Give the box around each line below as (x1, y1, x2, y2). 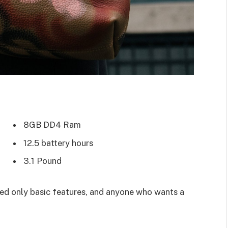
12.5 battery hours (23, 137, 93, 148)
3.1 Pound (23, 156, 62, 166)
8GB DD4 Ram (23, 120, 81, 130)
